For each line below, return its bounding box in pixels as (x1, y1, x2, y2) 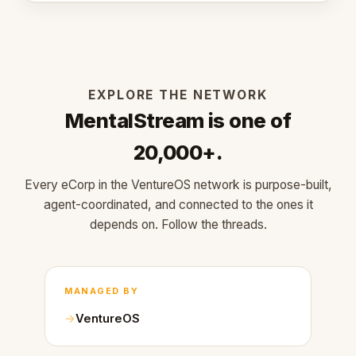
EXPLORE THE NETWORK (88, 87, 268, 103)
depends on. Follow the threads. (89, 217, 267, 232)
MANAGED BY (64, 285, 139, 297)
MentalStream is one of (64, 108, 292, 133)
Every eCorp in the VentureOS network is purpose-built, (24, 177, 332, 192)
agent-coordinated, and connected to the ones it (43, 197, 313, 212)
